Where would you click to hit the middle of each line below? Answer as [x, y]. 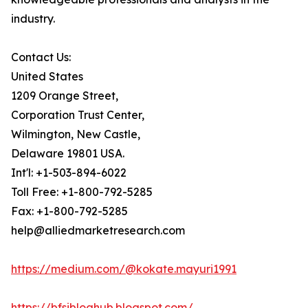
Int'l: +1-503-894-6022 [69, 173]
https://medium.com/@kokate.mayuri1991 [124, 269]
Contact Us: [41, 57]
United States [47, 77]
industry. [33, 19]
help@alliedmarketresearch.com [98, 231]
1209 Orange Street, [65, 96]
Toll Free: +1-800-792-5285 [82, 192]
